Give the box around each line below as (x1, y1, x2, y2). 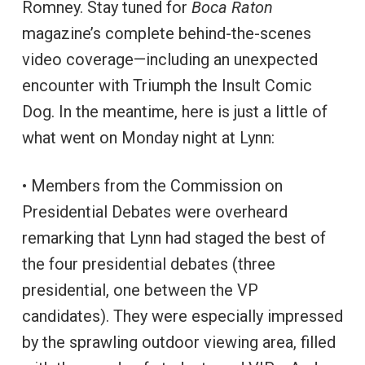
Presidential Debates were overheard (21, 201, 288, 222)
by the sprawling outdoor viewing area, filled (21, 332, 336, 352)
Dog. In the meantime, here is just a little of (21, 101, 328, 121)
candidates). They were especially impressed (21, 306, 343, 326)
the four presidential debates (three (21, 253, 275, 274)
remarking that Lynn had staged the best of (21, 227, 326, 248)
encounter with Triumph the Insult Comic (21, 75, 312, 95)
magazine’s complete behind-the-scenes (21, 23, 311, 43)
